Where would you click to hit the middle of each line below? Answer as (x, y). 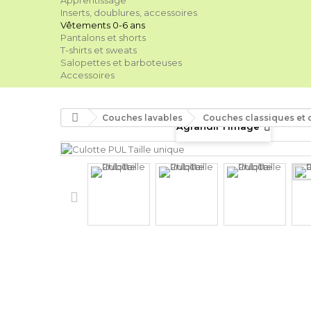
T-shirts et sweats (99, 50)
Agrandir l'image (218, 126)
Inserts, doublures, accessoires (129, 12)
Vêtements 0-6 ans (103, 25)
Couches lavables (142, 118)
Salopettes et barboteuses (121, 62)
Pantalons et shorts (103, 37)
